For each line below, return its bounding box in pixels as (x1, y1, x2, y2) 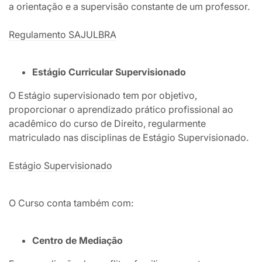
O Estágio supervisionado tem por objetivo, (9, 89, 197, 102)
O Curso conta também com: (9, 197, 133, 209)
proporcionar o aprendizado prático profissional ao (9, 104, 233, 116)
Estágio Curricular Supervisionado (32, 66, 186, 78)
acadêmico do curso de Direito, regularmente (9, 118, 206, 130)
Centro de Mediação (32, 235, 123, 247)
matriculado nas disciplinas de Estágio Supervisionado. (9, 132, 249, 144)
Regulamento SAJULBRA (9, 29, 116, 41)
